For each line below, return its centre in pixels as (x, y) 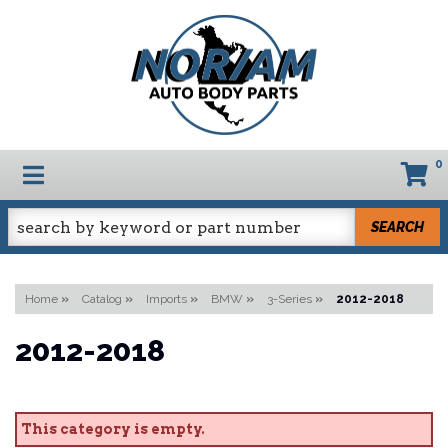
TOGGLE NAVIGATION (143, 173)
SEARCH (398, 226)
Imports (166, 299)
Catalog (102, 299)
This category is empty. (113, 429)
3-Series (289, 299)
